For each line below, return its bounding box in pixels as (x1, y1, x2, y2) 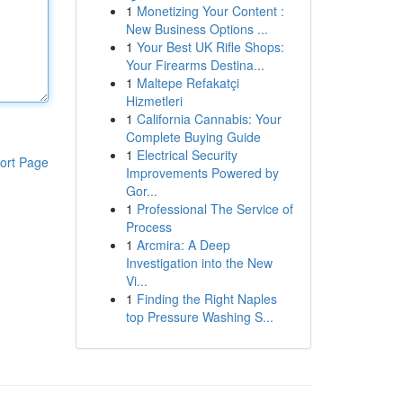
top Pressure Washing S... (125, 308, 273, 326)
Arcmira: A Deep (136, 236, 230, 254)
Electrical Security (136, 146, 237, 164)
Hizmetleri (125, 92, 183, 110)
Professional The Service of (136, 200, 293, 218)
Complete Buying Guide (125, 128, 261, 146)
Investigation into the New (125, 254, 273, 272)
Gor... (125, 182, 157, 200)
